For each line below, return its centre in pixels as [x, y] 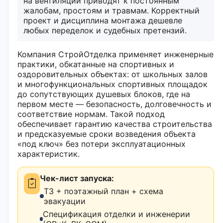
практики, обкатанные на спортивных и [96, 64]
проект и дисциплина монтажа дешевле [103, 20]
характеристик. [49, 154]
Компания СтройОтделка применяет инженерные [115, 54]
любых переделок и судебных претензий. [105, 30]
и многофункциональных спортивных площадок [112, 84]
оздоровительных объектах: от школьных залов [112, 74]
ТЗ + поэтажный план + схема [104, 191]
